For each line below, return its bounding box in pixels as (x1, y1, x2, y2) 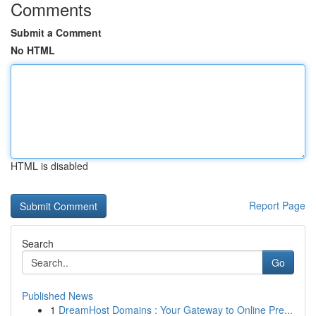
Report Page (249, 198, 305, 212)
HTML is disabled (11, 159, 88, 173)
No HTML (11, 43, 55, 57)
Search (22, 236, 54, 250)
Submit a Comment (11, 25, 102, 39)
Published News (22, 288, 93, 303)
